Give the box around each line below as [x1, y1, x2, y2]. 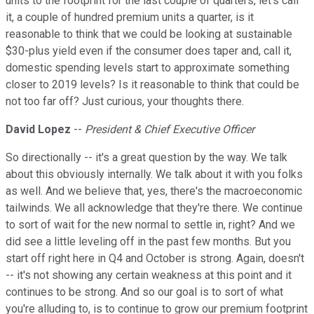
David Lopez [6, 123, 71, 137]
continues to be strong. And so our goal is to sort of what [6, 285, 283, 299]
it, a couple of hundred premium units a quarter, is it [6, 11, 254, 25]
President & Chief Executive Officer [85, 123, 254, 137]
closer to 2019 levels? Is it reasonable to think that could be [6, 78, 299, 92]
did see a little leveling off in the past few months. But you [6, 235, 291, 249]
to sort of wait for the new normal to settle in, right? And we [6, 218, 295, 232]
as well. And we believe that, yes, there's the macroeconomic [6, 184, 302, 198]
